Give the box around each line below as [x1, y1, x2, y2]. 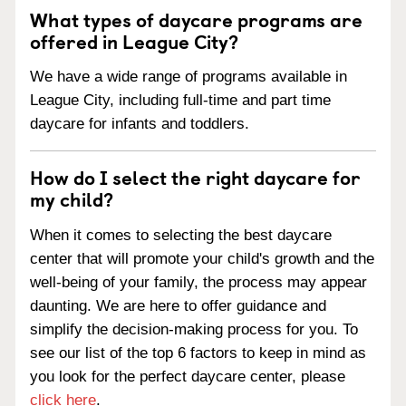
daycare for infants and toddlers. [30, 115, 249, 133]
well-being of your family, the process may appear [30, 274, 367, 291]
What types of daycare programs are [30, 4, 362, 34]
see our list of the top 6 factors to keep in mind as [30, 344, 366, 362]
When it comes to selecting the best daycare [30, 227, 332, 244]
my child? [30, 184, 113, 214]
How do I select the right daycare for [30, 162, 361, 192]
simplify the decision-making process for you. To [30, 321, 358, 338]
